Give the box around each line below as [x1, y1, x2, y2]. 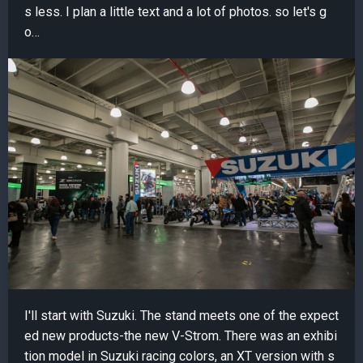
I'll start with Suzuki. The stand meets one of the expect [24, 308, 339, 324]
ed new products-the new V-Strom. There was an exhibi [24, 328, 337, 344]
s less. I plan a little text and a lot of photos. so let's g [24, 4, 327, 19]
